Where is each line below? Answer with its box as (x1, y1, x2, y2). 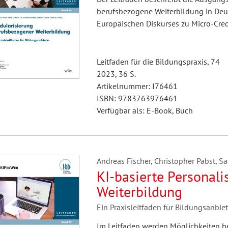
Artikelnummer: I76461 (96, 81, 178, 91)
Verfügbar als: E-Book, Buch (96, 105, 193, 116)
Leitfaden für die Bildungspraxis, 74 (96, 56, 220, 67)
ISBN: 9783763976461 (96, 93, 178, 103)
